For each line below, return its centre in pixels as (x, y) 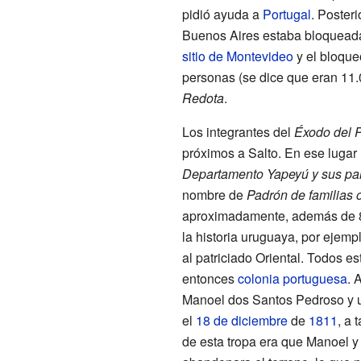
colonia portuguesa (292, 278)
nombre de (214, 194)
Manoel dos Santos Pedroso (263, 299)
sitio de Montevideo (237, 56)
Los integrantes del (238, 131)
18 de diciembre (241, 320)
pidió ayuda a (222, 14)
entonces (210, 278)
